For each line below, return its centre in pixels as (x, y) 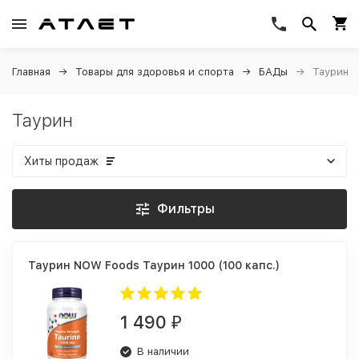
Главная (31, 72)
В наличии (163, 351)
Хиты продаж (61, 161)
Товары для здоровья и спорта (155, 72)
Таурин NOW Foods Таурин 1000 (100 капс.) (154, 265)
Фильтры (186, 209)
